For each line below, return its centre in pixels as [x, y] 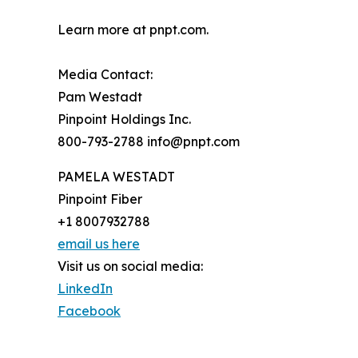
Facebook [89, 310]
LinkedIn [85, 288]
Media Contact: [105, 74]
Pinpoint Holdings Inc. [124, 119]
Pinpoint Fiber [100, 199]
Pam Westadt [100, 96]
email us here [99, 243]
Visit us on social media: [130, 266]
